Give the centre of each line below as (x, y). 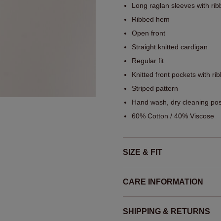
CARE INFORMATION (163, 182)
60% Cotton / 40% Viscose (173, 116)
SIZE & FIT (143, 152)
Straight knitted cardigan (170, 47)
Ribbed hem (151, 19)
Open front (148, 33)
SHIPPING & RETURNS (166, 212)
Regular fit (148, 61)
